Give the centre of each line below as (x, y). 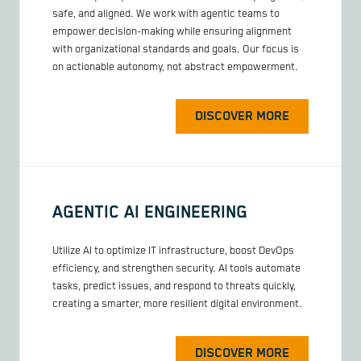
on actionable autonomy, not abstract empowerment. (175, 67)
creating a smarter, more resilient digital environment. (177, 305)
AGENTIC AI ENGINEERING (150, 212)
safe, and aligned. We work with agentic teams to (166, 14)
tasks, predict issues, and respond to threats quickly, (174, 287)
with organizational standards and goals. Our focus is (176, 49)
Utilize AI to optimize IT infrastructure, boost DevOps (173, 251)
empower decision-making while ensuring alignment (172, 31)
